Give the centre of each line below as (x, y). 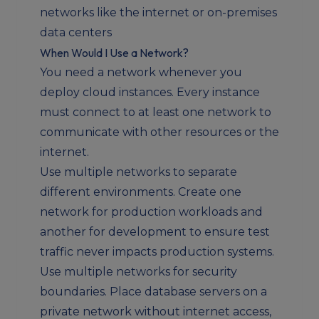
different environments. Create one (141, 192)
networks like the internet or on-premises (158, 12)
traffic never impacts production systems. (157, 252)
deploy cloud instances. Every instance (150, 92)
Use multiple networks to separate (138, 172)
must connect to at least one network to (156, 112)
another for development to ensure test (155, 232)
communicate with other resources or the (159, 132)
